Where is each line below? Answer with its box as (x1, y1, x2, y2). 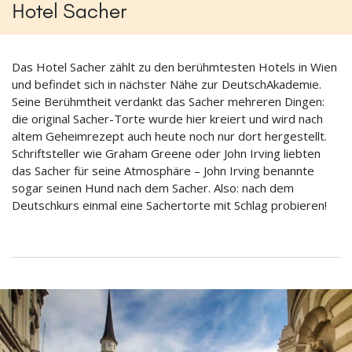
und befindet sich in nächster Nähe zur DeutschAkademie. (12, 76, 321, 93)
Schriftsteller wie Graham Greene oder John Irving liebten (12, 145, 321, 162)
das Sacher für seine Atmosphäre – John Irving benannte (12, 163, 314, 179)
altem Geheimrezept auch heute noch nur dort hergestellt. (12, 128, 327, 145)
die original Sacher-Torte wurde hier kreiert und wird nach (12, 111, 323, 127)
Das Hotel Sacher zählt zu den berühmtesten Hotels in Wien (12, 59, 337, 75)
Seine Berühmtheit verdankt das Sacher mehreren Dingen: (12, 93, 324, 110)
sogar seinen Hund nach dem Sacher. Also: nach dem (12, 180, 294, 196)
